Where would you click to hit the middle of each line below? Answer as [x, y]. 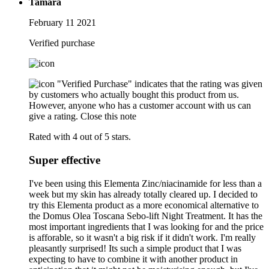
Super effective [65, 160]
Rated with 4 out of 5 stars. [80, 137]
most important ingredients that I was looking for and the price [146, 226]
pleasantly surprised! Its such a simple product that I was [135, 248]
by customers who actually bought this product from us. [134, 95]
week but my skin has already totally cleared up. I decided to [143, 194]
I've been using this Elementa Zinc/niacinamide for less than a [145, 183]
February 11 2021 [62, 23]
